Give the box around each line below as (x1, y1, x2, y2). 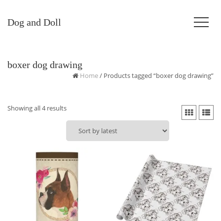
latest (66, 126, 82, 135)
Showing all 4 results (7, 104, 67, 112)
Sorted (66, 103, 86, 112)
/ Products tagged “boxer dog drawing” (98, 71, 214, 80)
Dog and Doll (7, 17, 61, 28)
